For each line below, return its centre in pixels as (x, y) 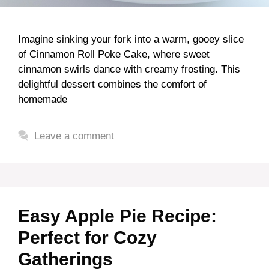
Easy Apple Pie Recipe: (117, 216)
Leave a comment (74, 136)
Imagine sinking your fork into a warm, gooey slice (131, 39)
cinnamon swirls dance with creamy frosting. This (129, 69)
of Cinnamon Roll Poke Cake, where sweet (114, 54)
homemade (43, 99)
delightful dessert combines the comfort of (112, 84)
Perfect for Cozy (87, 237)
